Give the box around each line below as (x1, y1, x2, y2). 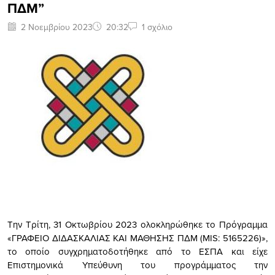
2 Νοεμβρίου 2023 (21, 20, 93, 33)
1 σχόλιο (142, 20, 172, 33)
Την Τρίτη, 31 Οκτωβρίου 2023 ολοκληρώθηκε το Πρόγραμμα (7, 217, 268, 231)
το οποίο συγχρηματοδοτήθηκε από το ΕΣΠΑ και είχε (7, 244, 268, 258)
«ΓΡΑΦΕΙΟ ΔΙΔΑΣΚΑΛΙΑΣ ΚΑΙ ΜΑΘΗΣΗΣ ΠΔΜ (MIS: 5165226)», (7, 231, 268, 244)
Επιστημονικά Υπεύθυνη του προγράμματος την (7, 258, 268, 271)
